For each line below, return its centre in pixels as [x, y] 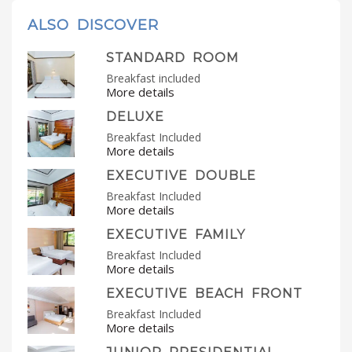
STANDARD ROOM [172, 58]
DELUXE [135, 117]
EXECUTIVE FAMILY [175, 235]
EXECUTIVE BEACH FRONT [204, 294]
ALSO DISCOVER [93, 26]
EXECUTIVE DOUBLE [181, 176]
